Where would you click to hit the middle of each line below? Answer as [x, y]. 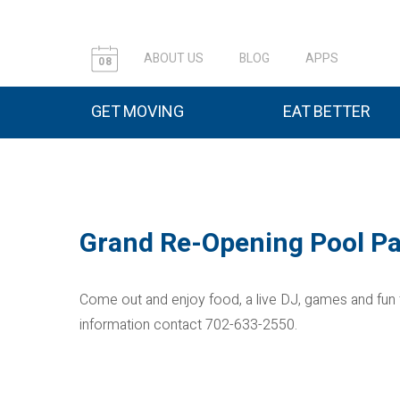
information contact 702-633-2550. [188, 325]
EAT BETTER [327, 112]
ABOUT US [174, 58]
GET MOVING [137, 112]
